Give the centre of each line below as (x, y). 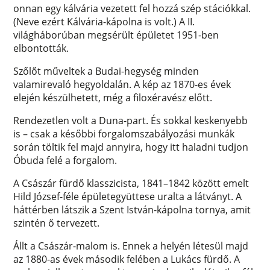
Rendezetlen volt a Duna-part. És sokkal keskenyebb (131, 120)
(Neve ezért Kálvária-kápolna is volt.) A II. (104, 21)
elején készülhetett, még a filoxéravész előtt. (114, 97)
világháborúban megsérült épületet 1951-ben (116, 35)
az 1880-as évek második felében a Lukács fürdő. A (127, 259)
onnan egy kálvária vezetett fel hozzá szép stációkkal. (132, 8)
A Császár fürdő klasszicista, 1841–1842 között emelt (131, 183)
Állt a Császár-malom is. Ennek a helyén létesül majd (131, 246)
